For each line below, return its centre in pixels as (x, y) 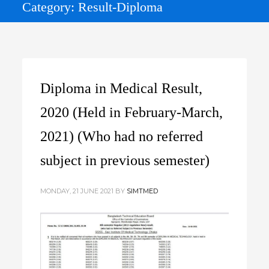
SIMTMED (143, 191)
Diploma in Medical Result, (122, 89)
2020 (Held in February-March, (132, 113)
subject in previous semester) (125, 161)
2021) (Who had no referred (122, 137)
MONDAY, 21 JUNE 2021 (77, 191)
